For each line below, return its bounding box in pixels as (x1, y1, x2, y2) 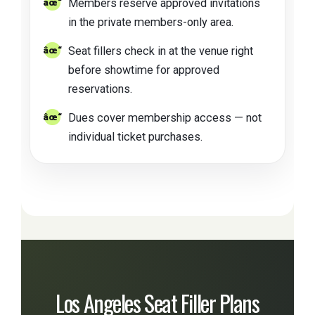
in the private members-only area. (68, 15, 233, 30)
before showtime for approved (68, 63, 219, 77)
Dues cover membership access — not (68, 111, 262, 125)
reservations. (68, 82, 132, 96)
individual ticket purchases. (68, 130, 202, 144)
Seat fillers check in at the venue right (68, 44, 253, 58)
